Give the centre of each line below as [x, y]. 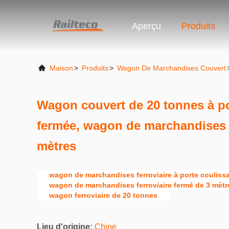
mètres [56, 146]
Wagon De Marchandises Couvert [171, 68]
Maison [61, 68]
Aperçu [146, 26]
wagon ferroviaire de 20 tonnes [103, 195]
